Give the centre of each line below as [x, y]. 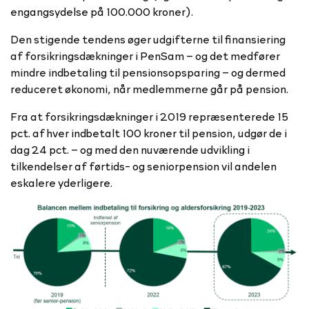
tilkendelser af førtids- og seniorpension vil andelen [143, 166]
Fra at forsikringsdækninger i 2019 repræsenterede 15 [149, 116]
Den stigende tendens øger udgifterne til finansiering [148, 39]
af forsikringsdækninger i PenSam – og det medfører [145, 56]
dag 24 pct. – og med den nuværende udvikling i [130, 149]
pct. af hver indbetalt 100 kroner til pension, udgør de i [149, 133]
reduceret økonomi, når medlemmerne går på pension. [150, 89]
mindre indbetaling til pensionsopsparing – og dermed [148, 72]
